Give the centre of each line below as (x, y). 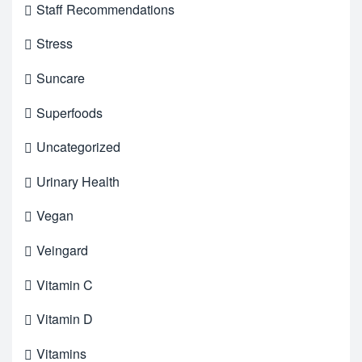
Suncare (61, 78)
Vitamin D (65, 319)
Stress (55, 44)
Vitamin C (65, 284)
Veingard (62, 250)
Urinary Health (78, 181)
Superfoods (69, 112)
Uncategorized (78, 147)
